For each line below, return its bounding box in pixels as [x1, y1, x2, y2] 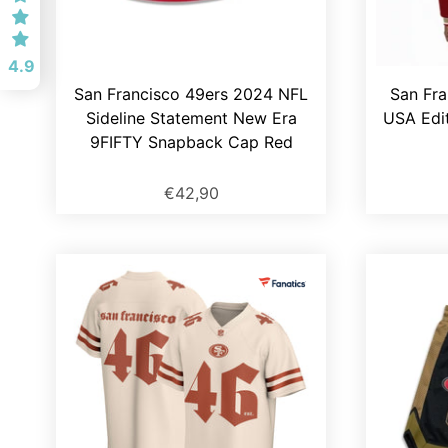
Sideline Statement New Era [85, 108, 297, 129]
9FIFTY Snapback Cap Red [89, 132, 293, 153]
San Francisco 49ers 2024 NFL [74, 84, 308, 105]
